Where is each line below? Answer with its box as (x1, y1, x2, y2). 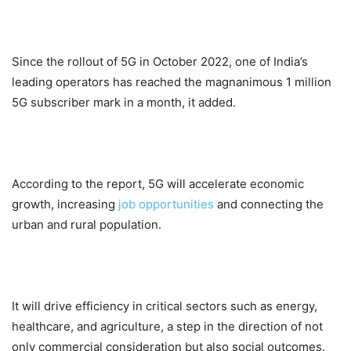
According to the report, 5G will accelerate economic (12, 176, 304, 192)
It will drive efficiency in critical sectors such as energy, (12, 299, 317, 314)
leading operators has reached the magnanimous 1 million (12, 74, 331, 90)
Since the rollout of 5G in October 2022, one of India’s (12, 54, 308, 70)
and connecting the (214, 197, 324, 212)
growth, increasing (12, 197, 118, 212)
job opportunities (118, 197, 214, 212)
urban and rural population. (12, 217, 161, 233)
